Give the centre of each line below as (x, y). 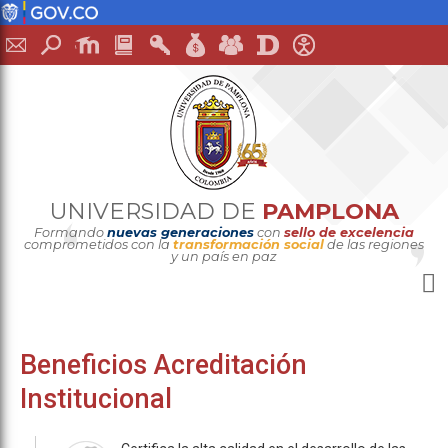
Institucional (96, 399)
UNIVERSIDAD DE (155, 211)
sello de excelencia (349, 232)
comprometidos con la (98, 244)
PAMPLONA (330, 211)
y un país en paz (224, 256)
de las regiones (374, 244)
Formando (70, 232)
